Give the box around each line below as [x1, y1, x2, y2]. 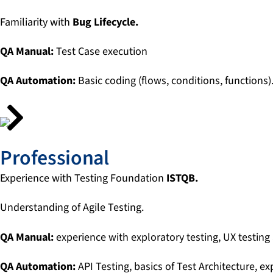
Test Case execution [56, 43, 147, 59]
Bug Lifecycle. [73, 14, 138, 30]
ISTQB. [166, 171, 198, 186]
